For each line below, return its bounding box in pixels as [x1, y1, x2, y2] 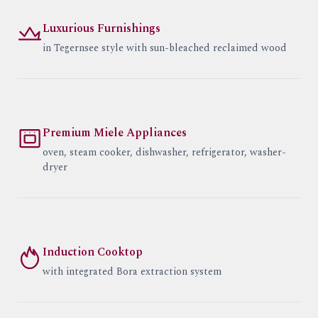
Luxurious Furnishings [43, 20, 160, 38]
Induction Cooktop [43, 243, 143, 261]
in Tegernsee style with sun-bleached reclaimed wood [43, 40, 287, 56]
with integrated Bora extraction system [43, 264, 221, 280]
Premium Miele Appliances [43, 124, 187, 142]
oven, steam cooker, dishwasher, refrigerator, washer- [43, 145, 286, 160]
